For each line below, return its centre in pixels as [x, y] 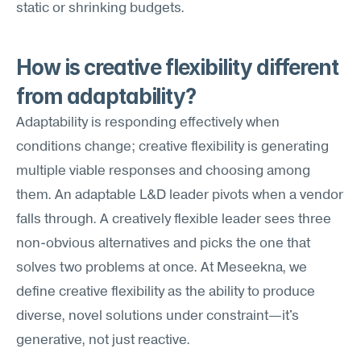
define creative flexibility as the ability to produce [166, 292]
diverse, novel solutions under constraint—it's [158, 316]
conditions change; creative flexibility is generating [172, 147]
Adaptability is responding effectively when [148, 123]
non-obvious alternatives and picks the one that [163, 244]
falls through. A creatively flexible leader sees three [174, 220]
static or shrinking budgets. [100, 8]
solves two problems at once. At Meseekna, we [162, 268]
